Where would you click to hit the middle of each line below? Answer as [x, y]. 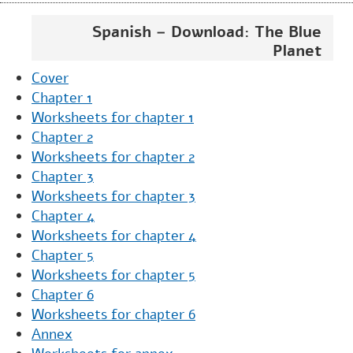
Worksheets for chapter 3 [113, 196]
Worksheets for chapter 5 [113, 275]
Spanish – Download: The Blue [207, 32]
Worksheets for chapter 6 [113, 314]
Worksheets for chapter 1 [113, 117]
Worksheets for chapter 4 [114, 236]
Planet [297, 51]
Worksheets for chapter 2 [113, 157]
